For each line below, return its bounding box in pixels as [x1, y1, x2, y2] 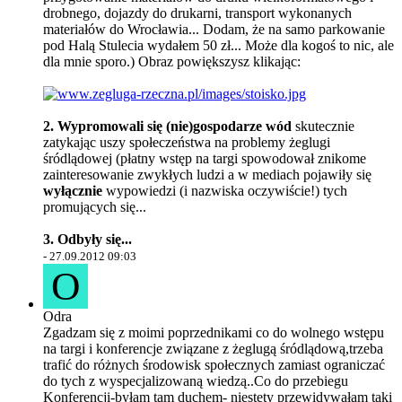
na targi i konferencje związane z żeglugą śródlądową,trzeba [43, 341, 383, 356]
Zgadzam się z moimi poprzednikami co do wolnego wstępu [43, 325, 384, 340]
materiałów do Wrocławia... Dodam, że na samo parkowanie [43, 22, 385, 37]
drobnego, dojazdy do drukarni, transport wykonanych [43, 5, 352, 21]
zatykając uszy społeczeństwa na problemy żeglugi [43, 135, 330, 150]
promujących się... [43, 199, 146, 214]
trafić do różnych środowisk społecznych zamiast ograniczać [43, 357, 385, 372]
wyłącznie [43, 183, 102, 198]
